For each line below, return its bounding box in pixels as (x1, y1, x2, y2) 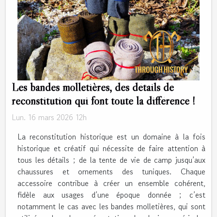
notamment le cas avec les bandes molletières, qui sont (17, 201, 205, 213)
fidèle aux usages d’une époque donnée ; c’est (17, 189, 205, 201)
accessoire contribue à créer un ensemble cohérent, (17, 177, 205, 189)
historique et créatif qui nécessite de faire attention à (17, 142, 205, 155)
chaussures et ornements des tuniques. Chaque (17, 166, 205, 178)
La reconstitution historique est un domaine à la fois (17, 131, 205, 143)
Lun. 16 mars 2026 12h (12, 111, 87, 124)
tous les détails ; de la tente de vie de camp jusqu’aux (17, 154, 205, 166)
